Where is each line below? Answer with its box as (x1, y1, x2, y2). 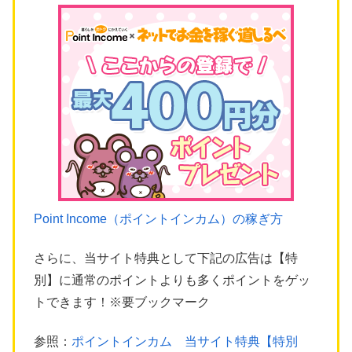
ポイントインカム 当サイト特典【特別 (71, 335, 298, 349)
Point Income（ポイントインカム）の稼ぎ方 (34, 211, 283, 225)
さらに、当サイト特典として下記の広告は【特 (34, 251, 298, 266)
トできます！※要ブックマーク (34, 295, 210, 310)
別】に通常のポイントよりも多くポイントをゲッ (34, 273, 310, 288)
